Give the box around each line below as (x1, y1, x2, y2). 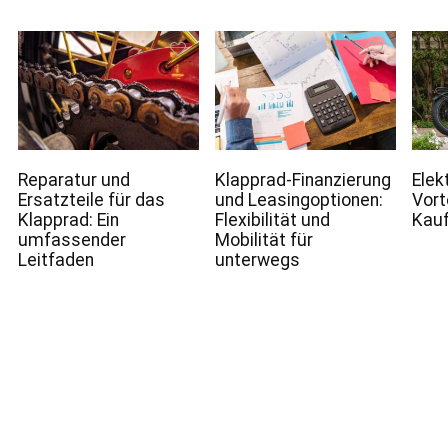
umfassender (17, 229, 126, 250)
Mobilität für (214, 229, 313, 250)
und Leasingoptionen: (214, 189, 383, 210)
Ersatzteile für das (17, 189, 165, 210)
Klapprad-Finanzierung (214, 169, 391, 190)
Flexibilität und (214, 209, 330, 230)
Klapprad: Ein (17, 209, 119, 230)
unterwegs (214, 249, 300, 270)
